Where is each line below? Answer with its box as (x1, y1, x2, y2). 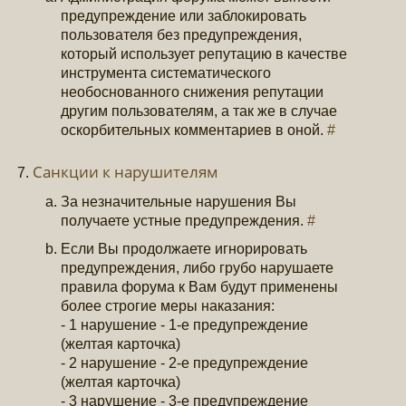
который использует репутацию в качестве (61, 45, 348, 62)
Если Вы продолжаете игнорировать (61, 241, 308, 256)
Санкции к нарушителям (33, 160, 219, 182)
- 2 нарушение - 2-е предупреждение (61, 355, 309, 371)
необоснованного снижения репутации (61, 83, 324, 100)
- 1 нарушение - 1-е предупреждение (61, 317, 309, 333)
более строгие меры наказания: (61, 298, 275, 314)
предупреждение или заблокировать (61, 7, 307, 24)
